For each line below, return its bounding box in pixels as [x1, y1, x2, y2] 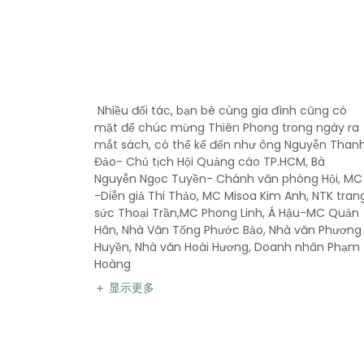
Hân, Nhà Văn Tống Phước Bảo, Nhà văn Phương [94, 221, 362, 238]
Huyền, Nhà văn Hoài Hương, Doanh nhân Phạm [94, 238, 361, 255]
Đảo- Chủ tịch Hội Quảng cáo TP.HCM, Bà [94, 153, 326, 170]
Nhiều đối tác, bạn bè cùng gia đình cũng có [94, 102, 348, 119]
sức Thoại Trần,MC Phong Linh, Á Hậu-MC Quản [94, 204, 360, 221]
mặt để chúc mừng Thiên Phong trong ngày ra [94, 119, 360, 136]
